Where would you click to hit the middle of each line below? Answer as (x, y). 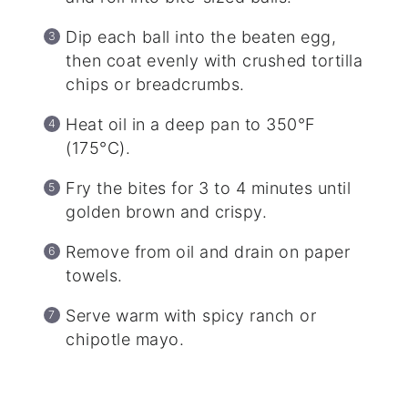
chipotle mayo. (125, 340)
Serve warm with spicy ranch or (191, 316)
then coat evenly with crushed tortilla (214, 61)
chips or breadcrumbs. (155, 85)
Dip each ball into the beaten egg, (201, 37)
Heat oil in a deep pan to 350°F (191, 125)
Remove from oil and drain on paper (208, 252)
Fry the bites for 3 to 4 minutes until (209, 189)
